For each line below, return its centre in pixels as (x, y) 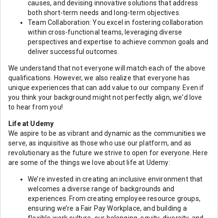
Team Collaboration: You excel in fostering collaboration (116, 22)
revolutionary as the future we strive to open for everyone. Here (108, 153)
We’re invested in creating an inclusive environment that (115, 179)
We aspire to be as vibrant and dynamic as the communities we (107, 133)
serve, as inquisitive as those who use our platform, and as (100, 143)
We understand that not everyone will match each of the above (107, 68)
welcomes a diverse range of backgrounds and (101, 189)
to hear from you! (36, 107)
